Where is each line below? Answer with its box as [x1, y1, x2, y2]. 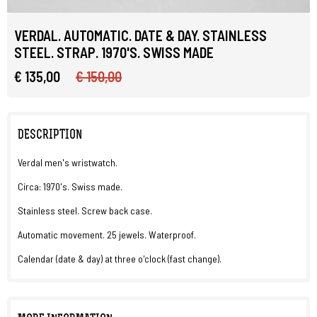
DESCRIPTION [18, 129, 82, 142]
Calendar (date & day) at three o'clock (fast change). [18, 253, 221, 265]
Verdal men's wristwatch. [18, 156, 117, 168]
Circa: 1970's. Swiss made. [18, 180, 125, 192]
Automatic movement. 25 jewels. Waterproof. [18, 229, 196, 241]
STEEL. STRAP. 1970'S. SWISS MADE [14, 44, 214, 61]
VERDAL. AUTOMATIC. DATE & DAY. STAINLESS [14, 27, 267, 44]
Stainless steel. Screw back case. [18, 204, 152, 217]
